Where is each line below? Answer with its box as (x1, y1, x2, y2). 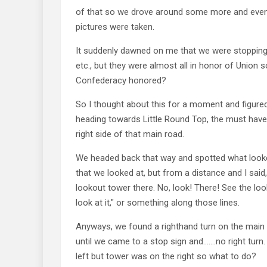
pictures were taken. (76, 21, 154, 32)
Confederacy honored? (76, 74, 166, 86)
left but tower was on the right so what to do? (76, 250, 256, 262)
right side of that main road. (76, 128, 184, 139)
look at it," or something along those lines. (76, 197, 240, 208)
